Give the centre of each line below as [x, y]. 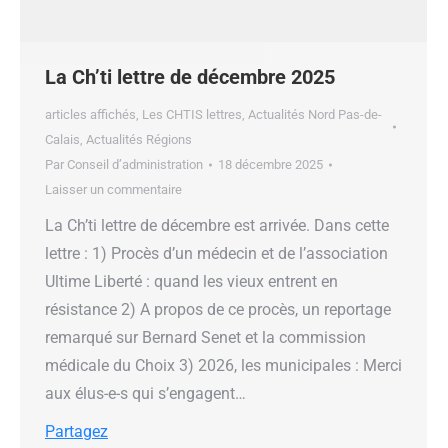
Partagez [76, 432]
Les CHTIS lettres [192, 115]
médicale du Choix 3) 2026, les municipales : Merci [223, 366]
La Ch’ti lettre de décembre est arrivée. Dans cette [217, 226]
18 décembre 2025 [270, 165]
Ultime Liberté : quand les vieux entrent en [191, 282]
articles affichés [90, 115]
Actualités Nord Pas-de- [315, 115]
